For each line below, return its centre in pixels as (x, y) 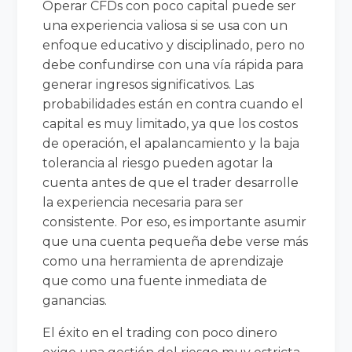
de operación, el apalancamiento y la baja (171, 143)
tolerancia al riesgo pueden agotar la (158, 163)
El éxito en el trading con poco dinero (160, 332)
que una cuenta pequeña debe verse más (176, 241)
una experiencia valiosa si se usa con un (165, 25)
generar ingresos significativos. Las (148, 84)
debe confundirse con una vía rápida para (173, 64)
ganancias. (75, 300)
